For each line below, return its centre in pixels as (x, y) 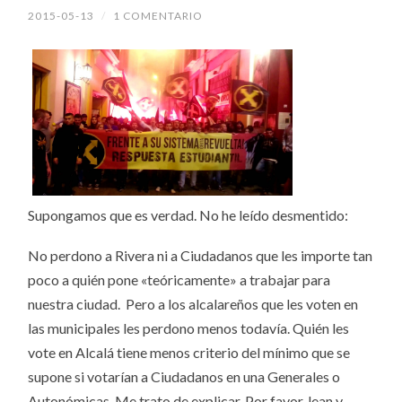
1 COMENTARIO (158, 16)
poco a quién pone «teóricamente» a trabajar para (179, 280)
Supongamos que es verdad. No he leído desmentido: (188, 215)
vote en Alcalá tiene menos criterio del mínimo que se (189, 353)
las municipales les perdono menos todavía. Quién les (189, 328)
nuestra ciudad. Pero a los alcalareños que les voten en (193, 304)
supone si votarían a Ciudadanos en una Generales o (184, 377)
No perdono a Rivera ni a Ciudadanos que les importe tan (201, 256)
